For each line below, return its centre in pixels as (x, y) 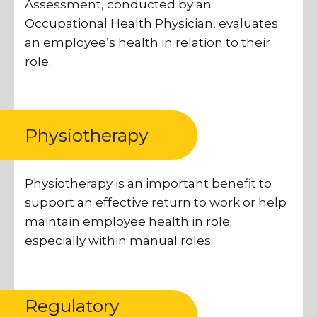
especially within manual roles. (119, 241)
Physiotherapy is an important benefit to (148, 184)
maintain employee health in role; (128, 222)
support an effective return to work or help (156, 203)
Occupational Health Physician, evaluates (151, 23)
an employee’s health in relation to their (148, 42)
